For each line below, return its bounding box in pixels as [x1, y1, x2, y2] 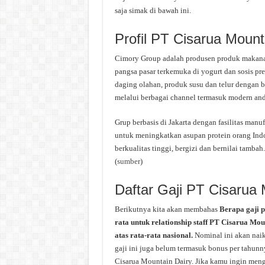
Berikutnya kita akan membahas [114, 205, 219, 214]
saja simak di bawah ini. [114, 6, 191, 15]
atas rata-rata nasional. [114, 231, 195, 240]
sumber [117, 157, 140, 166]
